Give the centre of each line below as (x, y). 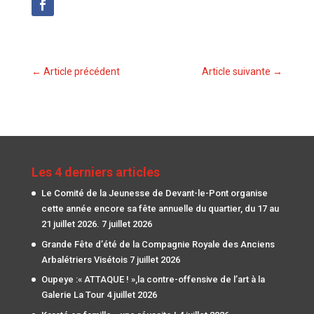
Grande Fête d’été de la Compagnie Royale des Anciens (158, 244)
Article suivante (237, 72)
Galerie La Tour (73, 295)
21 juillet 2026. (70, 224)
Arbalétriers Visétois (84, 259)
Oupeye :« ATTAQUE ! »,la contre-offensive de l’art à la (153, 280)
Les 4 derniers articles (95, 172)
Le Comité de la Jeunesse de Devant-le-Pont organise (154, 193)
